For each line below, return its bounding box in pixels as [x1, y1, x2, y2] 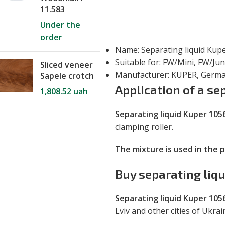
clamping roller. [115, 121, 173, 133]
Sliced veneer [40, 59, 93, 70]
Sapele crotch [40, 70, 94, 81]
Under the [40, 19, 80, 30]
